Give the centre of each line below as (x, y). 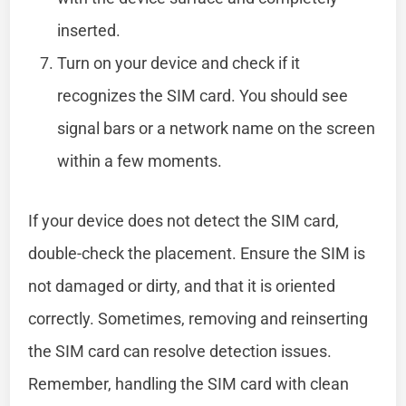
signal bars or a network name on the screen (217, 128)
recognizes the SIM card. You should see (203, 95)
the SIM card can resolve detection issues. (180, 351)
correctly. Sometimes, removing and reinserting (198, 318)
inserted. (89, 30)
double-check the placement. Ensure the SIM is (197, 253)
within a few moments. (140, 160)
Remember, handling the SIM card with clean (189, 383)
